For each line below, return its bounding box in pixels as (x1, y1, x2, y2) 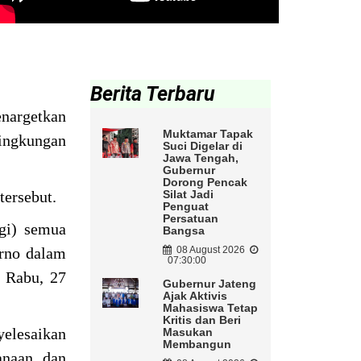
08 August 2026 (171, 244, 250, 256)
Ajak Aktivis (162, 289, 227, 303)
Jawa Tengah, (162, 151, 239, 165)
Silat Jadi (162, 188, 214, 201)
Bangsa (162, 224, 205, 238)
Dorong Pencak (162, 176, 247, 189)
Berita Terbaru (90, 82, 215, 106)
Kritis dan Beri (162, 313, 241, 327)
